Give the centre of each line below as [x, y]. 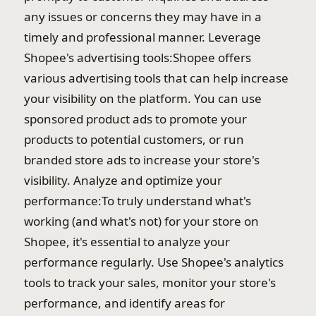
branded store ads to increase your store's [142, 160]
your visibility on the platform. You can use [143, 98]
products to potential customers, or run [134, 139]
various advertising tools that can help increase [156, 78]
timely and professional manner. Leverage [142, 37]
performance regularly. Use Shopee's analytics [154, 262]
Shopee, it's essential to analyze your [127, 242]
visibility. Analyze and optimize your [123, 180]
